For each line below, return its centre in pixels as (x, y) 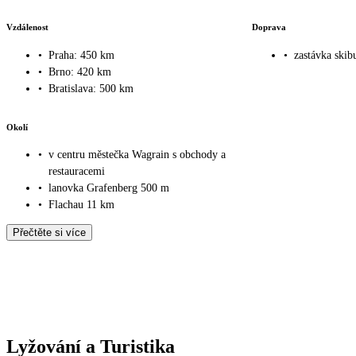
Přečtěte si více (49, 233)
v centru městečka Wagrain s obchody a (137, 155)
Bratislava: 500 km (91, 88)
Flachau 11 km (81, 205)
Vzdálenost (27, 27)
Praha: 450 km (81, 55)
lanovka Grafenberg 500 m (109, 188)
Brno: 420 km (80, 72)
